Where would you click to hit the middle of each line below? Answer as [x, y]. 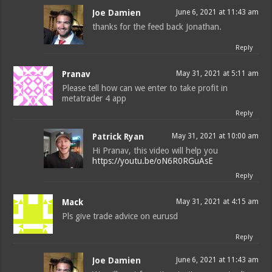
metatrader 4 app [94, 99]
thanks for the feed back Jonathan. [157, 27]
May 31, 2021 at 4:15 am [217, 202]
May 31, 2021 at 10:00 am [215, 136]
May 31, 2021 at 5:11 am [217, 74]
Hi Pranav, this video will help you [155, 151]
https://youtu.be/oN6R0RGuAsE [153, 161]
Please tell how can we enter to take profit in [145, 88]
